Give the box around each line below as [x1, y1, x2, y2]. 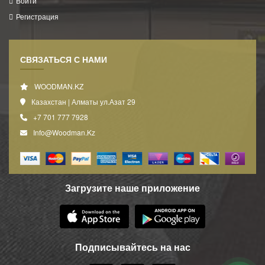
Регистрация [16, 11, 59, 21]
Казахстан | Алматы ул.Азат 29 [31, 96, 135, 107]
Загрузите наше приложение [65, 180, 200, 195]
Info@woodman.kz [33, 127, 95, 138]
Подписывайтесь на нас [75, 240, 190, 254]
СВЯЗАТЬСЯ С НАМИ [20, 53, 107, 66]
